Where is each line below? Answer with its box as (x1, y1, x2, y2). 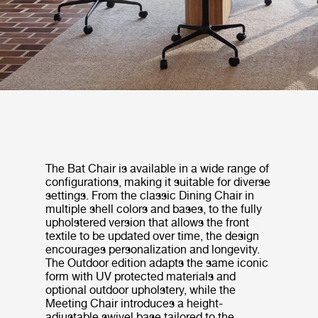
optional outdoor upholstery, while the (45, 283, 236, 297)
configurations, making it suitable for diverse (45, 175, 270, 189)
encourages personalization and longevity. (45, 242, 260, 256)
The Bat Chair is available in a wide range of (45, 161, 269, 175)
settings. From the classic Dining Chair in (45, 188, 254, 202)
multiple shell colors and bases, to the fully (45, 202, 262, 216)
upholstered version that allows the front (45, 215, 249, 229)
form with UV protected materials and (45, 269, 236, 283)
